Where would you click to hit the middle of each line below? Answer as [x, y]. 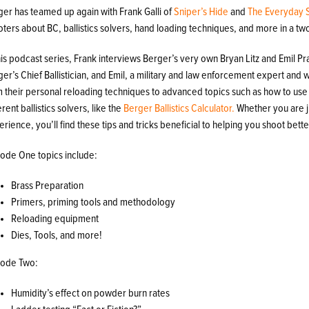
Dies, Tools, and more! [57, 235]
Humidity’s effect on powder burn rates [91, 293]
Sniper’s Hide [201, 11]
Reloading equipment [55, 218]
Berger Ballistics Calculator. [179, 108]
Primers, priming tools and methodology [93, 202]
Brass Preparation [48, 185]
